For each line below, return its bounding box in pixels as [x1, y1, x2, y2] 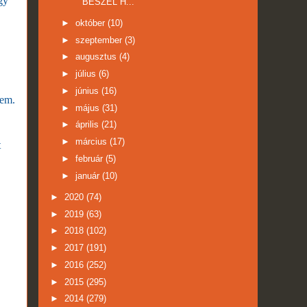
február [75, 153, 106, 164]
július [75, 69, 99, 79]
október [75, 17, 108, 28]
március [75, 136, 110, 147]
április [75, 119, 101, 130]
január [75, 170, 102, 181]
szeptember [75, 34, 125, 45]
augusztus [75, 51, 119, 62]
